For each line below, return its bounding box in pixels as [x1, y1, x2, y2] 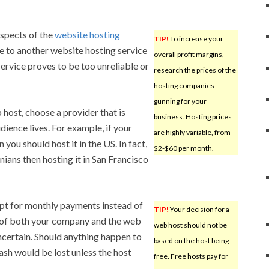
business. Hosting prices [153, 112, 232, 121]
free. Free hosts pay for [153, 251, 228, 261]
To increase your [168, 34, 223, 43]
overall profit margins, [153, 49, 224, 59]
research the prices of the [153, 65, 236, 74]
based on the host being [153, 235, 229, 245]
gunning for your [153, 96, 207, 106]
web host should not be [153, 220, 227, 229]
